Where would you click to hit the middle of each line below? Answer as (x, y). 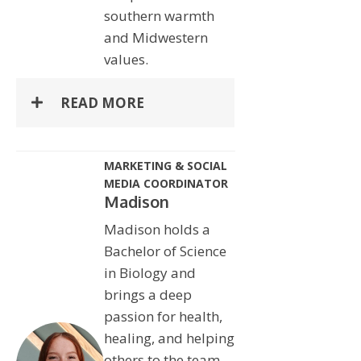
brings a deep (147, 294)
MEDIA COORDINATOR (166, 183)
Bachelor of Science (165, 251)
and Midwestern (156, 37)
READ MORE (102, 102)
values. (126, 59)
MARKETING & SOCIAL (165, 165)
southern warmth (159, 15)
